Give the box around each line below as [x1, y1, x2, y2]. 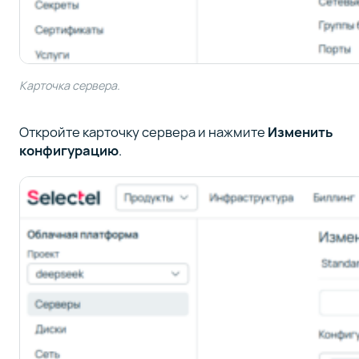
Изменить [267, 122, 333, 141]
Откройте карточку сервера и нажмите [18, 122, 268, 141]
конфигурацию [18, 140, 119, 159]
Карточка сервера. [18, 77, 120, 93]
